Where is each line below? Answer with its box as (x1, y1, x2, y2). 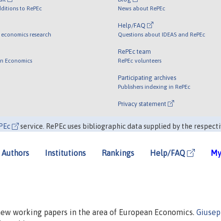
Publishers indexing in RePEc (118, 83, 190, 90)
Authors (1, 148, 29, 157)
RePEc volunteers (118, 57, 161, 64)
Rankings (102, 148, 134, 157)
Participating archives (118, 74, 176, 81)
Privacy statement (118, 100, 168, 108)
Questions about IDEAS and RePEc (118, 31, 205, 37)
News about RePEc (118, 4, 165, 11)
